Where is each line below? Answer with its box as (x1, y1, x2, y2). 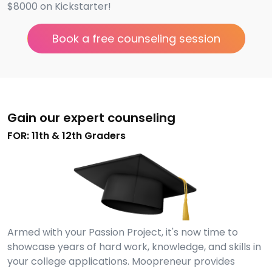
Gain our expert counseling (7, 109, 175, 127)
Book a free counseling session (52, 31, 220, 47)
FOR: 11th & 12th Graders (7, 129, 126, 143)
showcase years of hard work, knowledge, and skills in (7, 239, 261, 254)
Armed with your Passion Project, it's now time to (7, 225, 238, 239)
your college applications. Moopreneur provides (7, 254, 235, 268)
